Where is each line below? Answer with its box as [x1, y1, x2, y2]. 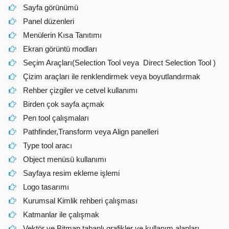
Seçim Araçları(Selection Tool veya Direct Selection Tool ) [23, 58, 216, 67]
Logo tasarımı [23, 182, 70, 191]
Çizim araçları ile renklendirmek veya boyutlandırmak [23, 72, 201, 81]
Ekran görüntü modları [23, 44, 98, 53]
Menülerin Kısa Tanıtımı [23, 31, 102, 39]
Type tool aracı [23, 141, 73, 150]
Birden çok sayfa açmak [23, 100, 105, 108]
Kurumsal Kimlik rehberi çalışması [23, 196, 138, 205]
